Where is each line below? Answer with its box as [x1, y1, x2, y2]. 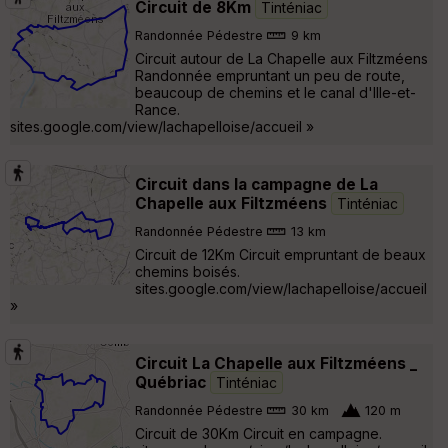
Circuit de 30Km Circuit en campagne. [135, 424, 382, 442]
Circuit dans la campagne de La [135, 174, 378, 194]
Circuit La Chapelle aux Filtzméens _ [135, 353, 417, 373]
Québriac [135, 372, 210, 392]
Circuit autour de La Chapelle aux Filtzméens [135, 49, 428, 67]
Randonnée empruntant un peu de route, [135, 66, 405, 84]
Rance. [135, 100, 180, 118]
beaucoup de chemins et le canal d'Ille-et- [135, 83, 416, 101]
